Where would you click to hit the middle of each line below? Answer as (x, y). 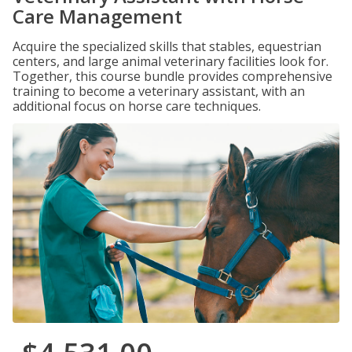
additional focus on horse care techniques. (137, 106)
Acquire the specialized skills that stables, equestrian (167, 46)
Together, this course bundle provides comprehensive (172, 76)
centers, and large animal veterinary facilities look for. (170, 61)
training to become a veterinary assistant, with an (159, 91)
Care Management (97, 16)
